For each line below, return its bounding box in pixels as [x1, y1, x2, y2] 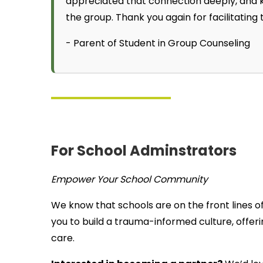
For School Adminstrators [51, 141, 237, 160]
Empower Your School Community [51, 173, 208, 186]
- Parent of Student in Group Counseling [66, 36, 250, 50]
